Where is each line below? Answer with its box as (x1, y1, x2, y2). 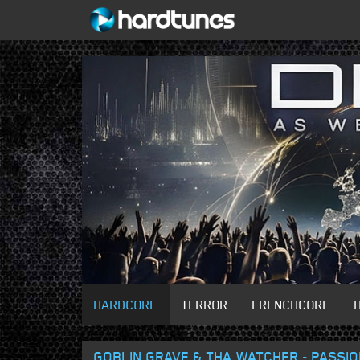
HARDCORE (94, 297, 157, 313)
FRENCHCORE (252, 297, 330, 313)
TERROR (182, 297, 228, 313)
